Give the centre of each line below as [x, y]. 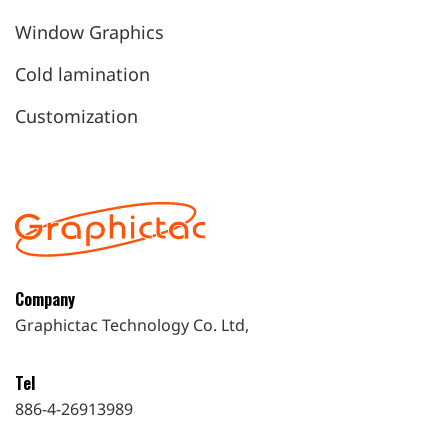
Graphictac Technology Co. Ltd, [132, 327]
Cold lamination [82, 76]
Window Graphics [89, 34]
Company [45, 299]
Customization [76, 118]
